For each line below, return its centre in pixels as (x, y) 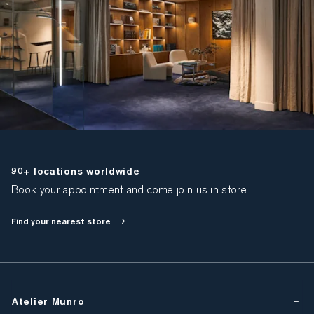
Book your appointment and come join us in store (129, 191)
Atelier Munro (48, 302)
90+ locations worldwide (76, 171)
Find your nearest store (61, 222)
